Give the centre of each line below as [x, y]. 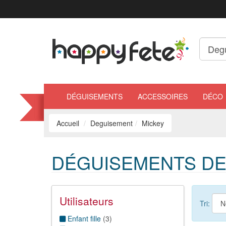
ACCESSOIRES [163, 96]
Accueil [68, 123]
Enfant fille [83, 218]
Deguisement [111, 123]
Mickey [153, 123]
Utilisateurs [87, 201]
